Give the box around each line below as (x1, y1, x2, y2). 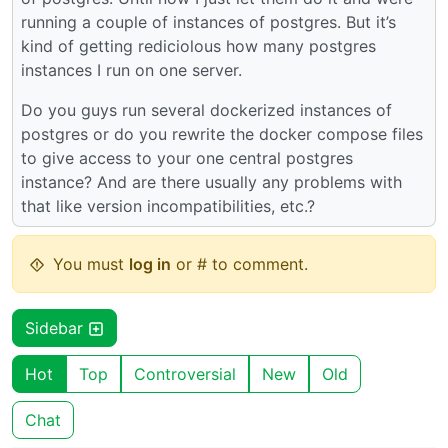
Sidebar (25, 318, 88, 339)
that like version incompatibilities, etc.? (21, 196, 315, 217)
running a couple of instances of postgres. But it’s (21, 12, 396, 33)
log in (129, 254, 171, 275)
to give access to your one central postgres (21, 148, 353, 169)
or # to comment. (171, 254, 308, 275)
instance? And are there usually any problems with (21, 172, 402, 193)
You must (53, 254, 129, 275)
